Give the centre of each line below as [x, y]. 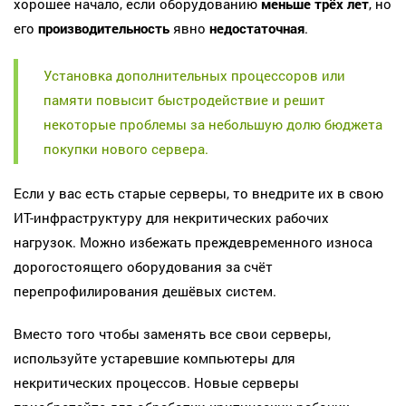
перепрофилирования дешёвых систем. [145, 291]
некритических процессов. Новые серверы [156, 382]
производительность [104, 29]
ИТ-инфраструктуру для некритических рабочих [171, 218]
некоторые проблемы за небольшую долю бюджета [213, 124]
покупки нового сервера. [126, 148]
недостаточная [257, 29]
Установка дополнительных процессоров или [194, 75]
